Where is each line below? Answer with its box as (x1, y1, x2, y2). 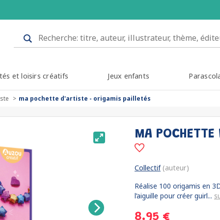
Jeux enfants (108, 71, 150, 81)
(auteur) (161, 163, 189, 172)
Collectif (135, 163, 161, 172)
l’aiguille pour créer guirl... (135, 191, 214, 200)
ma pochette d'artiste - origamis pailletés (19, 94, 151, 103)
